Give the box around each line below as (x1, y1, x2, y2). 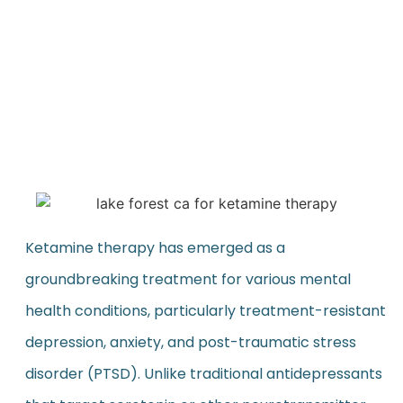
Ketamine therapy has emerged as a (24, 237, 285, 259)
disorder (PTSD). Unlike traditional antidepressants (24, 363, 382, 385)
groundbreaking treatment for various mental (24, 269, 351, 291)
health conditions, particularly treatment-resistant (24, 300, 386, 322)
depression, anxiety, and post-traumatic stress (24, 332, 356, 354)
